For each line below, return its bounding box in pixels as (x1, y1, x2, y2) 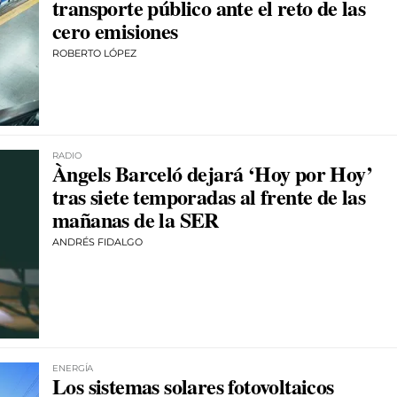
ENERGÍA (52, 362, 94, 374)
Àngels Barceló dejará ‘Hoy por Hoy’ (52, 158, 372, 190)
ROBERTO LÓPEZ (52, 46, 136, 59)
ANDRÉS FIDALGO (52, 236, 143, 249)
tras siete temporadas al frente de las (52, 181, 366, 213)
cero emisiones (52, 14, 178, 46)
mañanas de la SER (52, 204, 219, 236)
